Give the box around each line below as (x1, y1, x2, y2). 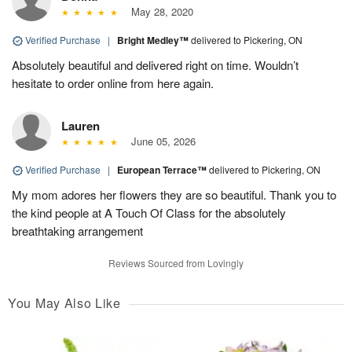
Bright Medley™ (117, 32, 191, 47)
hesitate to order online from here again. (12, 74, 214, 91)
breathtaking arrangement (12, 222, 143, 239)
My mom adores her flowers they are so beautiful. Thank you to (12, 185, 336, 203)
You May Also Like (8, 293, 121, 312)
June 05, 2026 (124, 133, 196, 148)
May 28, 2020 (124, 3, 193, 19)
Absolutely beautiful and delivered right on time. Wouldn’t (12, 56, 299, 73)
